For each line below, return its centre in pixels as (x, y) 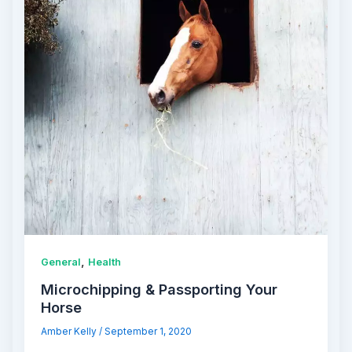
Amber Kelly (70, 331)
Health (105, 262)
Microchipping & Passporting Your (159, 289)
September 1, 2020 (148, 331)
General (61, 262)
